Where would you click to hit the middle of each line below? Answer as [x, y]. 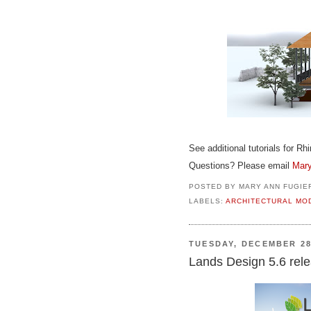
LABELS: [207, 201]
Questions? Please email [241, 165]
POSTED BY [214, 186]
